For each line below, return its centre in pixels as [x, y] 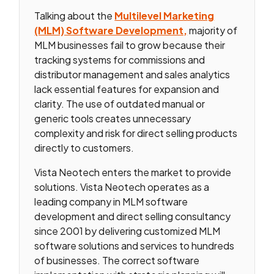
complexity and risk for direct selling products [136, 133]
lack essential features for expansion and [127, 89]
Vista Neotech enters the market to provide [133, 172]
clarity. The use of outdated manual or [120, 103]
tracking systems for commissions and [120, 59]
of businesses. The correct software [117, 260]
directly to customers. [84, 147]
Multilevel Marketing [165, 15]
